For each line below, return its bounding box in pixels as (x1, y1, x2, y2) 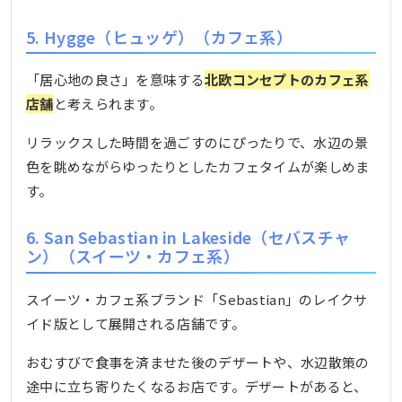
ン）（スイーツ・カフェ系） (26, 244, 240, 268)
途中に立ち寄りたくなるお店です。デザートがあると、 (26, 376, 368, 396)
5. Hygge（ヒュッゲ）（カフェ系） (26, 24, 293, 48)
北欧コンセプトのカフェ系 (204, 70, 370, 90)
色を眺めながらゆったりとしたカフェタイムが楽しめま (26, 157, 370, 177)
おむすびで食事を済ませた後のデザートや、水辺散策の (26, 352, 370, 371)
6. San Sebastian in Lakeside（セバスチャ (26, 225, 351, 249)
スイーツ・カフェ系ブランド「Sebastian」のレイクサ (26, 289, 368, 309)
